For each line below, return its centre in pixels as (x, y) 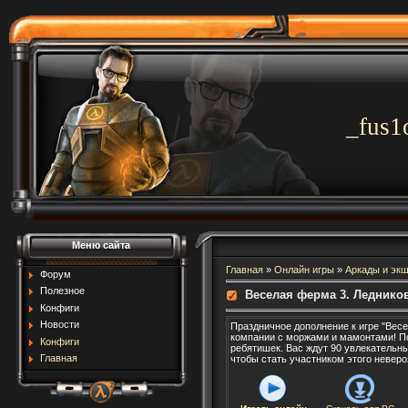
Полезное (62, 291)
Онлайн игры (304, 270)
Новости (59, 325)
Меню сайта (101, 245)
